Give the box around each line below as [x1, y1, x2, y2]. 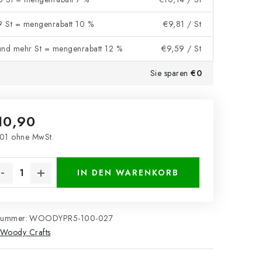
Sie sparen [150, 67, 191, 79]
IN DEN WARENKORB [77, 167, 179, 178]
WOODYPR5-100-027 [29, 212, 113, 224]
